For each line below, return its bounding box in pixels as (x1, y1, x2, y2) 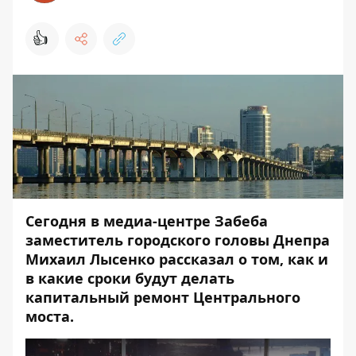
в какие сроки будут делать (25, 269, 234, 288)
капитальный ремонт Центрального (25, 288, 300, 307)
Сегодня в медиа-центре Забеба (25, 211, 268, 230)
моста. (25, 307, 74, 326)
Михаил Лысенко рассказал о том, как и (25, 250, 328, 269)
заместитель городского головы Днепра (25, 230, 330, 250)
